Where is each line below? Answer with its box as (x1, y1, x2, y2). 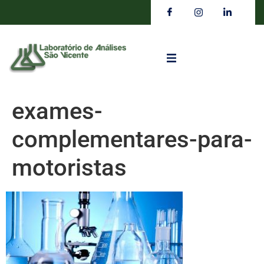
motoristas (12, 154, 127, 182)
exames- (12, 97, 103, 126)
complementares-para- (12, 126, 252, 154)
